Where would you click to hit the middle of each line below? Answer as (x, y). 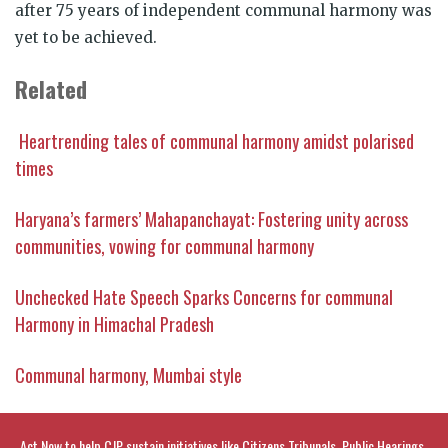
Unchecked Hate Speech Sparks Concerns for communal (204, 296)
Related (51, 88)
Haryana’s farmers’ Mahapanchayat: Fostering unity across (211, 218)
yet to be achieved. (88, 37)
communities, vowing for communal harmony (164, 245)
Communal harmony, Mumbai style (128, 374)
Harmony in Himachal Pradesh (114, 323)
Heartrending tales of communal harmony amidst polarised (216, 140)
